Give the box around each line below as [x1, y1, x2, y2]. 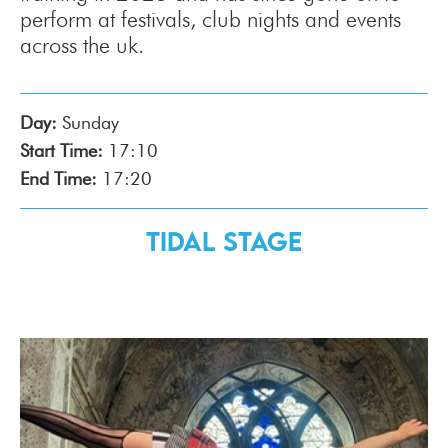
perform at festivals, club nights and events [20, 6, 401, 32]
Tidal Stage [146, 225, 302, 257]
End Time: [20, 168, 97, 189]
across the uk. [20, 32, 144, 58]
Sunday [62, 112, 119, 133]
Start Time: [20, 140, 103, 161]
